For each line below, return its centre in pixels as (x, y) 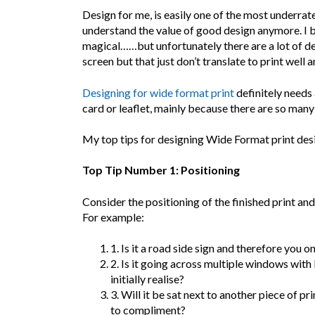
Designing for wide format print (158, 92)
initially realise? (147, 279)
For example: (113, 217)
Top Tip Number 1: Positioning (161, 170)
